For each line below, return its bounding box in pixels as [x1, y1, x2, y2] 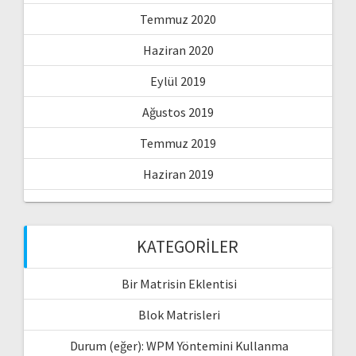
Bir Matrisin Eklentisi [119, 275, 237, 292]
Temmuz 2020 [140, 10, 216, 27]
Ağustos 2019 [142, 103, 214, 120]
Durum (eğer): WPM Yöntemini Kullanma [68, 337, 288, 354]
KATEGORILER [137, 235, 238, 257]
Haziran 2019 [142, 165, 214, 182]
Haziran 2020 [142, 41, 214, 58]
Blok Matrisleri [136, 306, 220, 323]
